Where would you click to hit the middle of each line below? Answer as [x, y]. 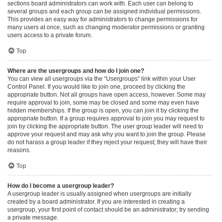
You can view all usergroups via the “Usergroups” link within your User [102, 79]
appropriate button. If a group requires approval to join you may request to [106, 118]
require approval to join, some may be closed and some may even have [103, 103]
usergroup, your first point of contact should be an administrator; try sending [108, 210]
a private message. [33, 218]
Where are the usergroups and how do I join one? [76, 71]
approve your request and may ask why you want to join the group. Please [107, 134]
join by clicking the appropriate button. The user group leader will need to [105, 126]
